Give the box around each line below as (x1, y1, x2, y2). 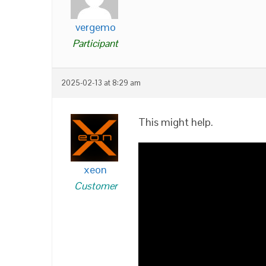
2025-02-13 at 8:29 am (61, 78, 141, 88)
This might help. (138, 115, 213, 129)
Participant (72, 36, 118, 50)
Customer (74, 179, 117, 192)
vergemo (75, 20, 116, 34)
